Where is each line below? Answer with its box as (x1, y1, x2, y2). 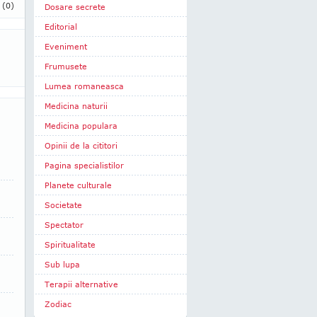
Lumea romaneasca (45, 81, 124, 91)
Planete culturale (45, 180, 112, 190)
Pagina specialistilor (45, 161, 124, 170)
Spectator (45, 220, 83, 229)
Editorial (45, 22, 77, 31)
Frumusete (45, 62, 87, 71)
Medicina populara (45, 121, 117, 130)
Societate (45, 200, 82, 209)
